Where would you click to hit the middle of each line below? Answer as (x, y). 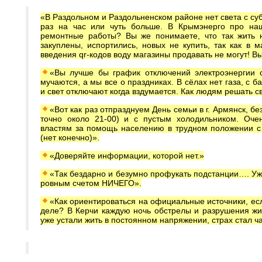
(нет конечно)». (70, 137)
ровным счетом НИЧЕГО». (91, 183)
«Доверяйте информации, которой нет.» (127, 156)
